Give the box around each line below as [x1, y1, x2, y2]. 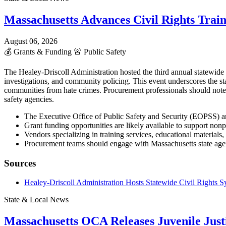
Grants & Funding [12, 47, 74, 56]
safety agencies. [4, 94, 54, 103]
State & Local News [4, 195, 69, 204]
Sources [4, 157, 36, 168]
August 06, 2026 [4, 36, 58, 45]
